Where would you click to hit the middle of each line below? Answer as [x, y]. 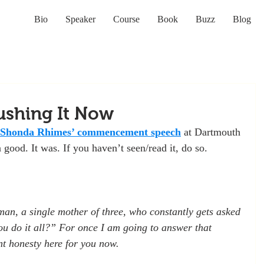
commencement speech [129, 132]
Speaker [80, 19]
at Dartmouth [212, 132]
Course [126, 19]
